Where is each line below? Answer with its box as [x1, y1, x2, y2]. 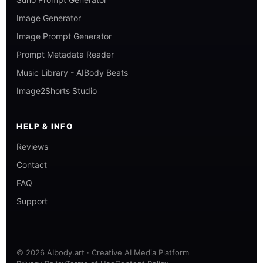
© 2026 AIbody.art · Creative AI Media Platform [16, 248, 189, 258]
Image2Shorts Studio [16, 86, 97, 96]
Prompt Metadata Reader [16, 49, 114, 60]
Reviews [16, 141, 48, 152]
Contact [16, 160, 47, 170]
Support [16, 196, 48, 207]
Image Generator [16, 13, 81, 23]
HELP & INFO [16, 122, 73, 131]
